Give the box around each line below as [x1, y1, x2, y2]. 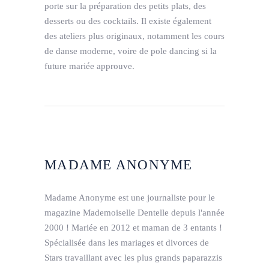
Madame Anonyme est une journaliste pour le [44, 193, 215, 203]
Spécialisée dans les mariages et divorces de [44, 238, 209, 248]
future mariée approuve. [44, 61, 134, 71]
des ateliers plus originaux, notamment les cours [44, 31, 225, 41]
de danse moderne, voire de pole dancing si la [44, 46, 217, 56]
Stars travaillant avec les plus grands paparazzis [44, 253, 222, 263]
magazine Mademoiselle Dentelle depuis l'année [44, 208, 225, 218]
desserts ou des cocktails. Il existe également [44, 16, 211, 26]
